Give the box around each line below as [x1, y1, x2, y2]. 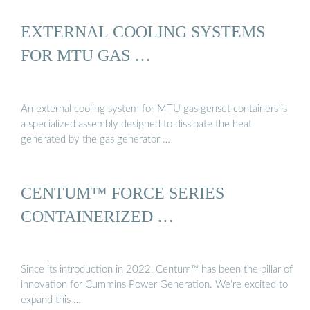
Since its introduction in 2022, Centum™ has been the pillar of [21, 264, 293, 275]
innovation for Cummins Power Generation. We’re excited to [21, 280, 288, 291]
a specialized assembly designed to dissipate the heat [21, 118, 252, 129]
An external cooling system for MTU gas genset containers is [21, 103, 287, 114]
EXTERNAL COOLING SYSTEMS [21, 22, 265, 42]
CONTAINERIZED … [21, 206, 174, 226]
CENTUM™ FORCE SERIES [21, 183, 224, 202]
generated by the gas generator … [21, 134, 170, 145]
